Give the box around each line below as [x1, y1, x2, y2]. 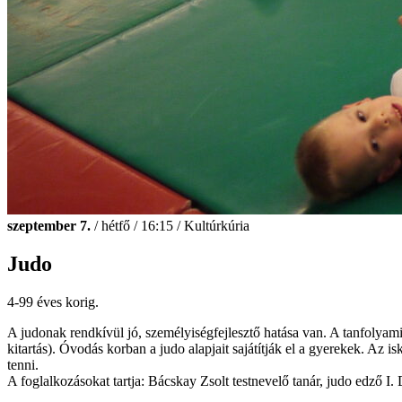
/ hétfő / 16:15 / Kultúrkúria [91, 218, 249, 233]
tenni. [7, 356, 39, 372]
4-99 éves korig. [7, 293, 99, 310]
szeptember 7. [7, 218, 91, 233]
